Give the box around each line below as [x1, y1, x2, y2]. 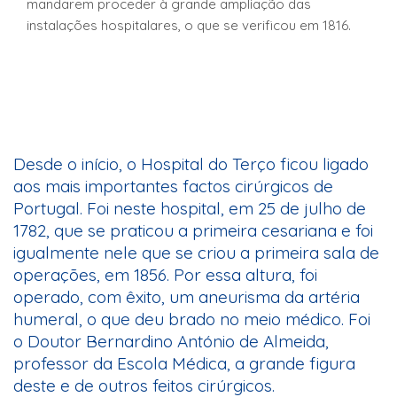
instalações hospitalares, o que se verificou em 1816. [27, 17, 351, 35]
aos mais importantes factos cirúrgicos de [13, 175, 333, 198]
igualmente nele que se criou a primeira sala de [13, 242, 379, 264]
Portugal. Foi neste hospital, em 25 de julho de [13, 198, 366, 220]
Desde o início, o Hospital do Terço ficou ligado [13, 153, 369, 175]
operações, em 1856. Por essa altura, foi [13, 264, 317, 286]
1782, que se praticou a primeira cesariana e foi [13, 220, 373, 242]
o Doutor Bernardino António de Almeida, [13, 331, 329, 353]
